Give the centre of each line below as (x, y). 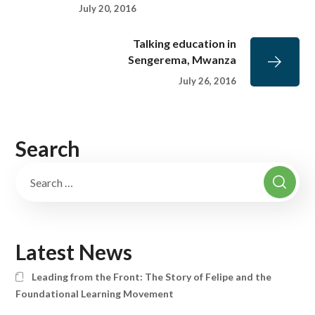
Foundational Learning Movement (95, 294)
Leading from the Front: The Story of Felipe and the (151, 277)
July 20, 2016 (108, 8)
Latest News (74, 252)
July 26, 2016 (207, 81)
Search (48, 149)
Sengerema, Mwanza (182, 59)
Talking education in (184, 43)
